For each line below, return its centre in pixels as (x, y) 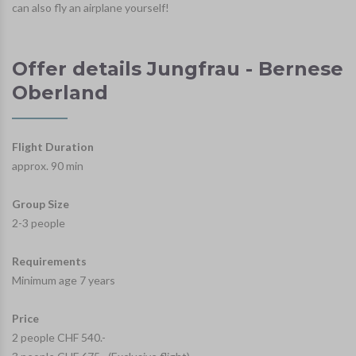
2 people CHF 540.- (59, 338)
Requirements (49, 261)
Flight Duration (53, 147)
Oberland (60, 93)
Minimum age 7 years (64, 281)
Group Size (41, 204)
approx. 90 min (48, 166)
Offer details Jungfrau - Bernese (178, 69)
